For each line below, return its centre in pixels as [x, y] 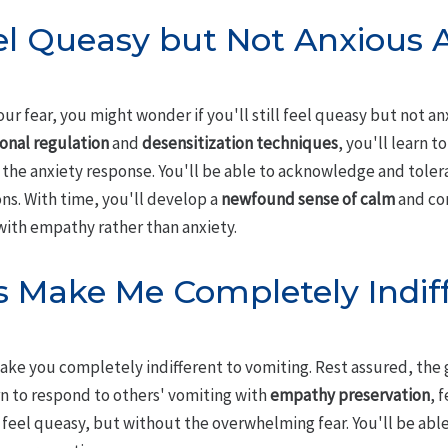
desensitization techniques [239, 143]
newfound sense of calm [307, 199]
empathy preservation [349, 395]
